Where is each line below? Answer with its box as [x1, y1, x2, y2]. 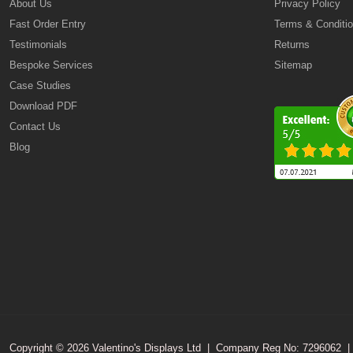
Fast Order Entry [9, 18, 86, 30]
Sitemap [274, 59, 312, 71]
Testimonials [9, 39, 67, 50]
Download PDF [9, 100, 77, 112]
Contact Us [9, 121, 61, 132]
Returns [274, 39, 310, 50]
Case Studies [9, 80, 71, 91]
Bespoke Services [9, 59, 93, 71]
